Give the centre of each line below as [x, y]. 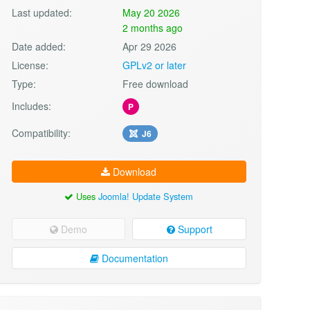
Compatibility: [41, 133]
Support [193, 229]
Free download [156, 83]
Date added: [38, 46]
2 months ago [153, 27]
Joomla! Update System [146, 196]
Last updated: [42, 12]
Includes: [31, 106]
